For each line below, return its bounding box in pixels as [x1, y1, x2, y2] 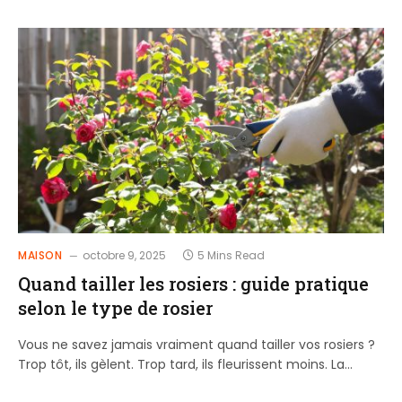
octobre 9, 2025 [82, 248, 166, 263]
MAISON [18, 248, 63, 263]
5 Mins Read [197, 248, 265, 263]
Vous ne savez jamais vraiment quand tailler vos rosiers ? [18, 336, 375, 354]
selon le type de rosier [18, 296, 213, 319]
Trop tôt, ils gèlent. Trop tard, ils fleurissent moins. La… [18, 355, 353, 373]
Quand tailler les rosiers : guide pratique [18, 272, 369, 295]
